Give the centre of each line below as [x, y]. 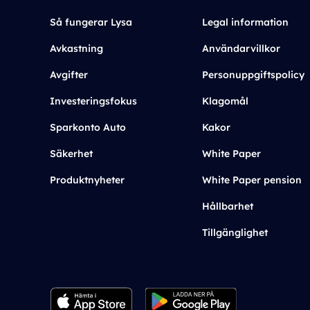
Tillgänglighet [235, 232]
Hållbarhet [228, 206]
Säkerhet [71, 154]
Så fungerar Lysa [91, 22]
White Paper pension [252, 180]
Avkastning [76, 48]
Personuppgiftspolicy [253, 75]
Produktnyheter [87, 180]
